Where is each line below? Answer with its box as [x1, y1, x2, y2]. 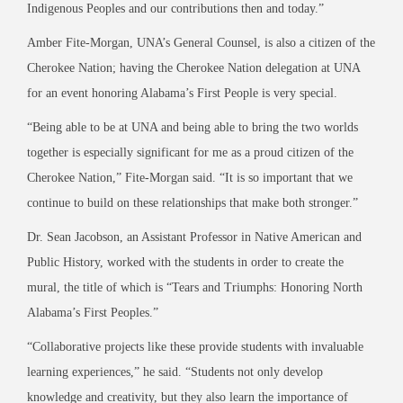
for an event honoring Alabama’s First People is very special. [27, 85, 337, 100]
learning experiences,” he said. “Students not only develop [27, 364, 323, 379]
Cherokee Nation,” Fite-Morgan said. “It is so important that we [27, 170, 353, 184]
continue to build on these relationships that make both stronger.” [27, 195, 358, 210]
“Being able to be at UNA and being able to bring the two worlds [27, 120, 358, 134]
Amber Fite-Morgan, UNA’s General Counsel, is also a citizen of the [27, 35, 375, 49]
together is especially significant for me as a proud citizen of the [27, 145, 354, 159]
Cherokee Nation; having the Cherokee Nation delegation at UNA [27, 60, 360, 75]
